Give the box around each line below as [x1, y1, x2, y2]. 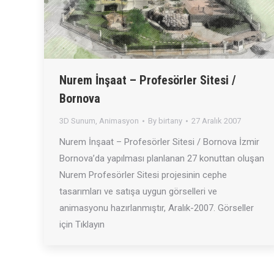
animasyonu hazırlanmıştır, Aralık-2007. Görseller [59, 202, 254, 213]
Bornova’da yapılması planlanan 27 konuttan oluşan [59, 153, 264, 164]
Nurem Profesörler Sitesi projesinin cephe [59, 169, 227, 180]
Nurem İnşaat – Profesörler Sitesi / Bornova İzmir [59, 136, 259, 147]
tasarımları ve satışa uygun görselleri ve [59, 186, 217, 197]
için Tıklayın [59, 219, 105, 230]
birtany [158, 116, 182, 125]
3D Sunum [59, 116, 95, 125]
